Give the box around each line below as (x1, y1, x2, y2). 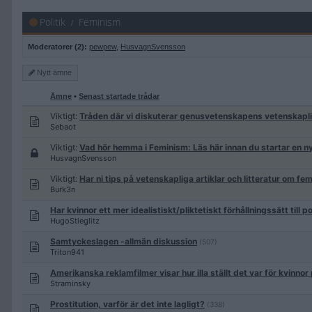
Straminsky (50, 279, 91, 288)
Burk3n (50, 185, 75, 194)
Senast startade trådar (79, 92, 159, 100)
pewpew (89, 42, 116, 51)
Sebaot (50, 122, 76, 132)
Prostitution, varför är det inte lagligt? (50, 299, 205, 309)
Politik (40, 15, 65, 29)
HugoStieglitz (50, 216, 100, 226)
